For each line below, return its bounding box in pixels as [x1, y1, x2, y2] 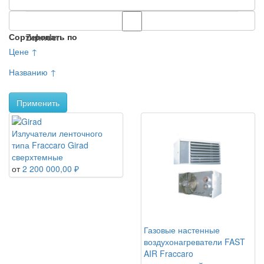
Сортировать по [9, 31, 77, 42]
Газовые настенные [144, 224, 220, 236]
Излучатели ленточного [12, 127, 103, 140]
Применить [16, 97, 60, 109]
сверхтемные [12, 151, 63, 163]
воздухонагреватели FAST [144, 236, 245, 248]
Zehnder [26, 31, 60, 43]
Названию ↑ [9, 66, 57, 78]
